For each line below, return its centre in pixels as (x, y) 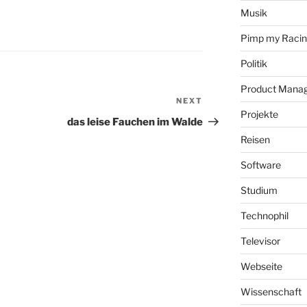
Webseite (261, 267)
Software (260, 165)
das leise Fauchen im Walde (135, 122)
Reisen (255, 140)
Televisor (260, 241)
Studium (259, 191)
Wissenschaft (271, 292)
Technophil (264, 216)
